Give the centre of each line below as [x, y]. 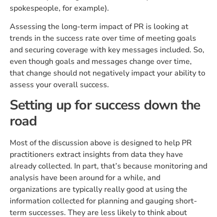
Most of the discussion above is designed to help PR [101, 143]
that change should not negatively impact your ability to [108, 73]
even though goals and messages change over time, [101, 62]
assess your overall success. [59, 85]
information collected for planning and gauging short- [103, 201]
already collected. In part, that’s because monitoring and [108, 166]
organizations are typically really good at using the [99, 190]
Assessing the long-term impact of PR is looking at [99, 27]
